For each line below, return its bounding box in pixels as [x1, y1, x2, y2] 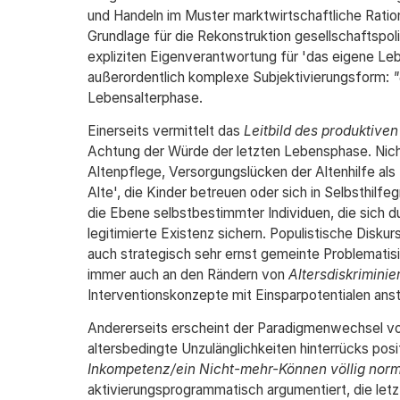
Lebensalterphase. [87, 89, 203, 106]
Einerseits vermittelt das [87, 122, 244, 139]
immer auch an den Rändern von [87, 266, 288, 283]
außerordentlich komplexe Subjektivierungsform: [87, 69, 393, 86]
